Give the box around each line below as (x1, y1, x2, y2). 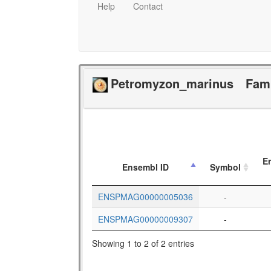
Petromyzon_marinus (111, 74, 233, 92)
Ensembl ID (122, 161, 169, 174)
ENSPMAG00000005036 (98, 191, 193, 203)
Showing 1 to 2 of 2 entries (92, 237, 194, 249)
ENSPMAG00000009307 (98, 213, 193, 226)
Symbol (210, 161, 241, 174)
